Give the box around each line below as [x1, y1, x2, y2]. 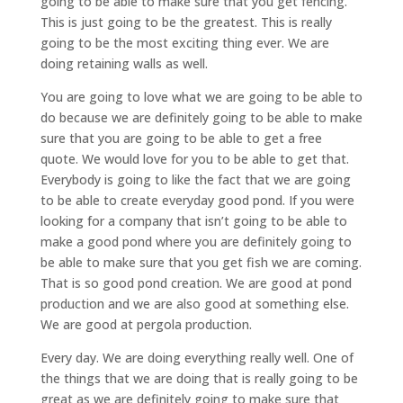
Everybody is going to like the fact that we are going [40, 171, 351, 189]
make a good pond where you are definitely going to [40, 233, 352, 251]
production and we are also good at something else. [40, 295, 349, 313]
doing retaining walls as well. [40, 55, 208, 73]
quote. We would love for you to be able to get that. [40, 150, 349, 168]
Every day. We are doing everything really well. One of [40, 349, 354, 367]
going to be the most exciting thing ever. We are [40, 34, 329, 52]
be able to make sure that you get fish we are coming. [40, 254, 362, 272]
